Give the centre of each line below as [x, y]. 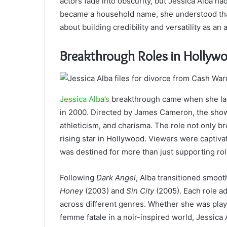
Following [78, 178]
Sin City [140, 191]
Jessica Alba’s [86, 99]
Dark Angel [116, 178]
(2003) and [105, 191]
